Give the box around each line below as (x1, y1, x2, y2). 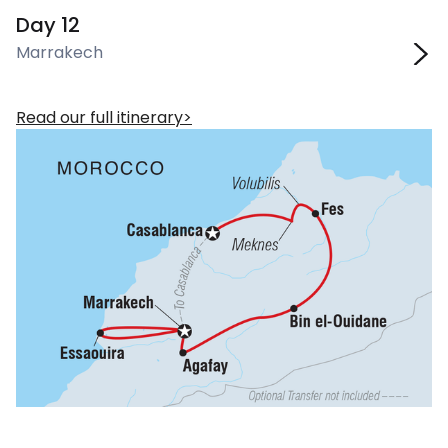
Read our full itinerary (16, 106, 183, 129)
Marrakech (16, 41, 103, 64)
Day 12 (16, 11, 80, 39)
